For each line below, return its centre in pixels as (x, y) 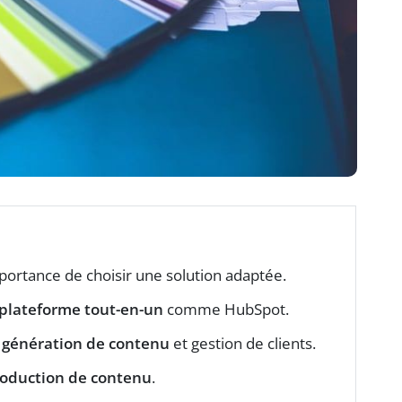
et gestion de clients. (243, 344)
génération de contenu (86, 344)
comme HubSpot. (226, 310)
